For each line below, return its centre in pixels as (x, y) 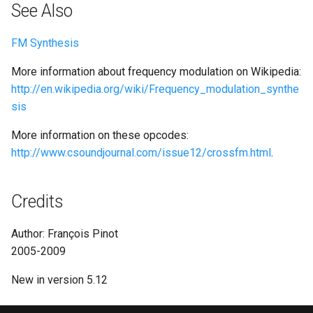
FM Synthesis (45, 43)
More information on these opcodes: (100, 135)
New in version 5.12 (59, 280)
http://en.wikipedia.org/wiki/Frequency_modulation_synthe (155, 89)
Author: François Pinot (65, 234)
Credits (37, 202)
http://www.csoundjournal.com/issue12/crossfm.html (141, 153)
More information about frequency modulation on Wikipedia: (156, 72)
